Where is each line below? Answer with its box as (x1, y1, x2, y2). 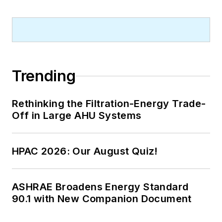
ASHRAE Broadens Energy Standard (12, 181, 189, 193)
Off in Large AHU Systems (12, 110, 142, 122)
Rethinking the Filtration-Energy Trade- (12, 98, 206, 110)
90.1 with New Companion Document (12, 193, 192, 205)
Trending (12, 67, 76, 85)
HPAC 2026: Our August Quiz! (12, 145, 158, 158)
